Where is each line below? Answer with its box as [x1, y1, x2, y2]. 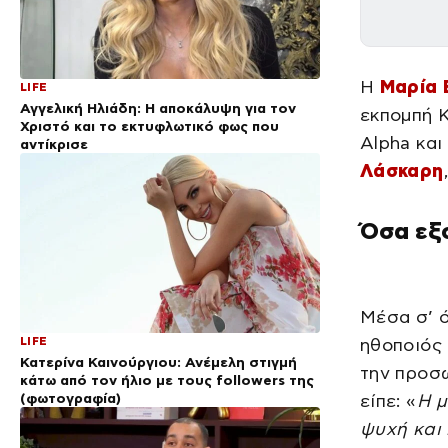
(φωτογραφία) [20, 389, 121, 406]
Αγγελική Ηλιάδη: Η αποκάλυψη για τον [20, 99, 296, 116]
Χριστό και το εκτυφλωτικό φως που [20, 117, 279, 134]
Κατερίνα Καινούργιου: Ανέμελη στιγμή [20, 353, 297, 370]
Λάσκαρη [360, 160, 444, 181]
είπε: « [360, 391, 417, 412]
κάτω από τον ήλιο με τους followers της [20, 371, 314, 388]
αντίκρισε [20, 135, 88, 152]
